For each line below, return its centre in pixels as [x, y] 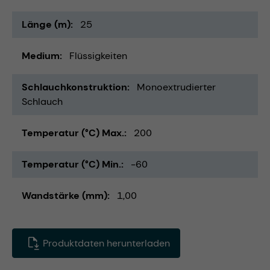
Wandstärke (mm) [64, 195]
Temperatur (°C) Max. [73, 133]
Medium [41, 55]
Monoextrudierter [176, 87]
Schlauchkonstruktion [74, 87]
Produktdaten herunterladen [105, 243]
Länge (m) [46, 24]
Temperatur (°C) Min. [71, 164]
